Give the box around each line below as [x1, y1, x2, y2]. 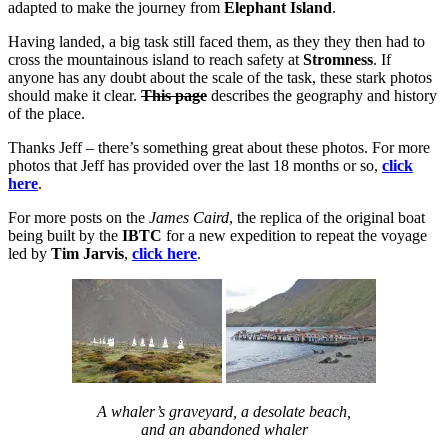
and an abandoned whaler [140, 420, 308, 438]
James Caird [149, 208, 229, 226]
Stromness [303, 50, 373, 68]
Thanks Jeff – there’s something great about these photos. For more [8, 138, 430, 156]
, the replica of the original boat [229, 208, 425, 226]
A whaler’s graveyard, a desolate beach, [97, 402, 351, 420]
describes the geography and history [207, 86, 437, 104]
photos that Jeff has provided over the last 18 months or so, [8, 156, 382, 174]
